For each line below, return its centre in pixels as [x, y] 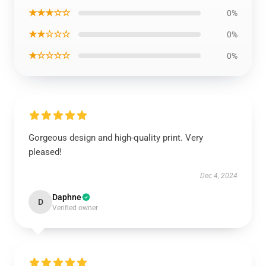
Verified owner [75, 208]
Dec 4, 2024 [219, 176]
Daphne [67, 197]
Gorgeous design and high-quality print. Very [116, 138]
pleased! [45, 152]
